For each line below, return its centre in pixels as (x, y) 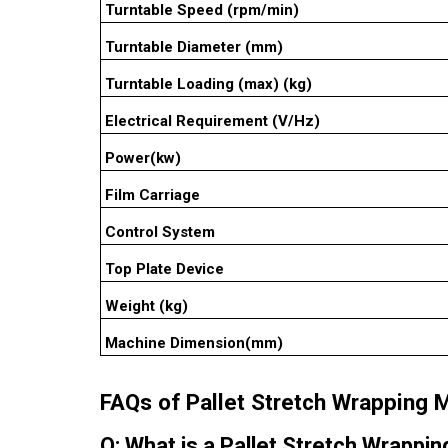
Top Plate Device (164, 268)
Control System (159, 231)
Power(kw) (142, 157)
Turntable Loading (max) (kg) (208, 83)
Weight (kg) (146, 305)
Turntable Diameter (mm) (193, 46)
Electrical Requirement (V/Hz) (212, 120)
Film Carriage (152, 194)
